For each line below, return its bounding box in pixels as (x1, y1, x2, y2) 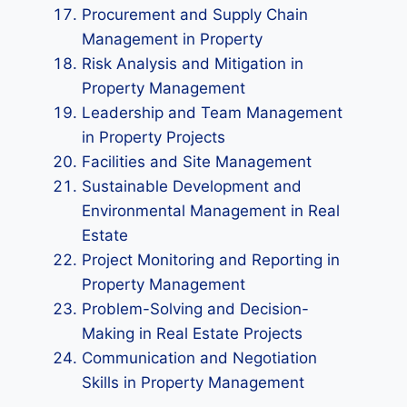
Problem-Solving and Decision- (82, 300, 309, 318)
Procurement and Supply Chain (82, 5, 308, 24)
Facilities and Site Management (82, 153, 312, 171)
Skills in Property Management (82, 373, 304, 392)
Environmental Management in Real (82, 202, 340, 220)
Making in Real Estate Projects (82, 324, 303, 342)
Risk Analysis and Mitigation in (82, 55, 303, 73)
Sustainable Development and (82, 177, 302, 195)
